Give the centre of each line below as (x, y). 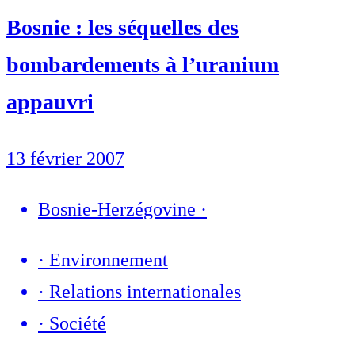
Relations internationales (145, 291)
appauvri (50, 101)
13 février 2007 (65, 158)
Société (78, 323)
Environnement (109, 260)
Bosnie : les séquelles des (122, 27)
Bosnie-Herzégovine (117, 209)
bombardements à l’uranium (143, 64)
